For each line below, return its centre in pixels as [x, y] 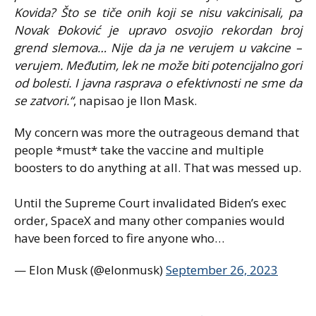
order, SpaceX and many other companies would [150, 220]
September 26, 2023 [222, 269]
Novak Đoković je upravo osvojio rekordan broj [158, 30]
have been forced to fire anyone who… [119, 238]
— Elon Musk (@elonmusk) [90, 269]
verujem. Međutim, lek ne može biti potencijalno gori [158, 65]
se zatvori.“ [44, 100]
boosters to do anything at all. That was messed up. [158, 167]
